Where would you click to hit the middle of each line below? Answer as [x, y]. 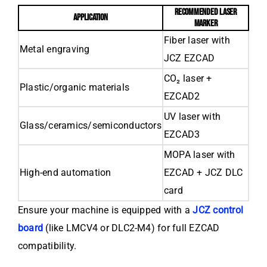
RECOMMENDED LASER [206, 13]
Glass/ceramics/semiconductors [91, 126]
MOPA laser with [200, 155]
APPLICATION [91, 18]
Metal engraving [55, 49]
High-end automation [66, 173]
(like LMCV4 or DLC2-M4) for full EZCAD [131, 228]
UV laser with [193, 117]
